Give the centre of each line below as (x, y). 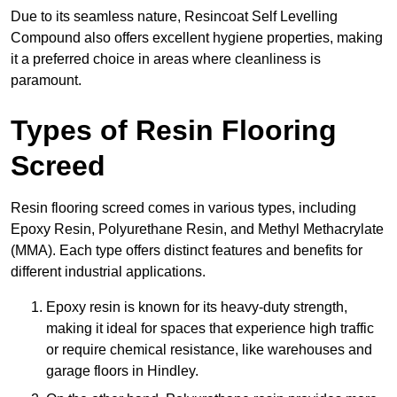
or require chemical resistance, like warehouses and (209, 350)
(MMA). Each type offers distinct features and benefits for (187, 251)
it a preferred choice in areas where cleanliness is (166, 59)
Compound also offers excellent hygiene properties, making (197, 38)
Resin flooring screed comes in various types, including (183, 208)
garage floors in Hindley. (122, 371)
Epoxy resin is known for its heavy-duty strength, (197, 307)
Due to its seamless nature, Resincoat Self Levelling (174, 17)
